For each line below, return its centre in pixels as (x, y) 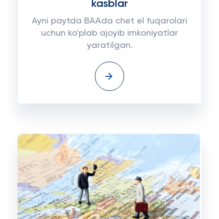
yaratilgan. (109, 45)
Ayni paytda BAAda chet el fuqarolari (109, 21)
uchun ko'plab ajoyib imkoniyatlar (109, 33)
